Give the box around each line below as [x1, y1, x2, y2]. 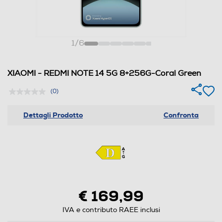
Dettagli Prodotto [23, 111, 83, 119]
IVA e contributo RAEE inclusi [62, 206, 160, 214]
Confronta [164, 111, 199, 119]
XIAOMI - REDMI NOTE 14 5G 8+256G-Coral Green [7, 68, 201, 78]
